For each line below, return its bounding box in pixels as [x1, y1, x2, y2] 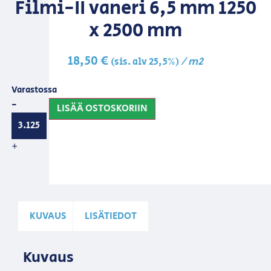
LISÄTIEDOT [85, 209, 137, 223]
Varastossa [11, 83, 57, 96]
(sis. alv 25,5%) [111, 55, 179, 70]
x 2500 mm [89, 17, 182, 45]
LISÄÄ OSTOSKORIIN [57, 102, 148, 116]
